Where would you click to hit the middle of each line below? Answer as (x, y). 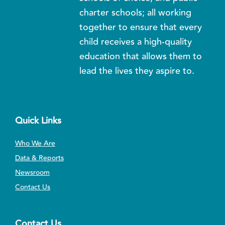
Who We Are (35, 143)
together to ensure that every (141, 27)
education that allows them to (141, 56)
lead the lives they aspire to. (137, 71)
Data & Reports (39, 158)
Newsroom (32, 173)
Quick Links (38, 120)
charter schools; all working (136, 12)
